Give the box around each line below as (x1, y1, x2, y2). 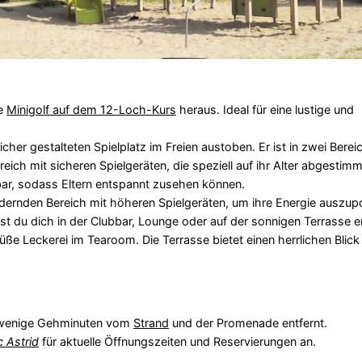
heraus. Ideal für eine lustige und (175, 102, 354, 116)
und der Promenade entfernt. (168, 315, 327, 330)
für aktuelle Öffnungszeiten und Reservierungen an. (38, 334, 316, 348)
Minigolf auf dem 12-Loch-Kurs (6, 102, 176, 116)
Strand (133, 315, 169, 330)
